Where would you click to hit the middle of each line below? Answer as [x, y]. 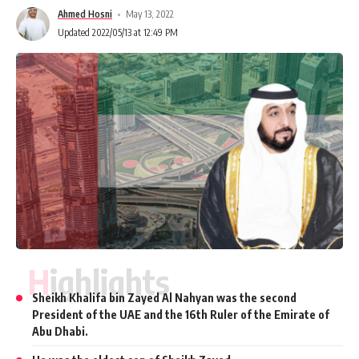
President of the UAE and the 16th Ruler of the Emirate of [181, 314]
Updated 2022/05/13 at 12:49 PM [118, 32]
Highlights [110, 281]
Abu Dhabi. [60, 331]
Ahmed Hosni [85, 14]
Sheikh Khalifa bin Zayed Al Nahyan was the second [164, 297]
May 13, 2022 [150, 14]
